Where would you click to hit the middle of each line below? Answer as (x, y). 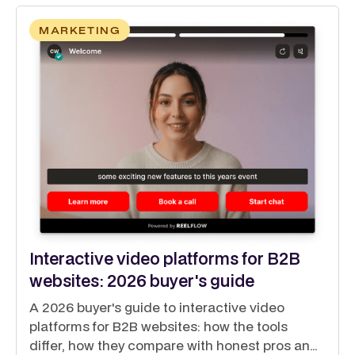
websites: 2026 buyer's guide (142, 280)
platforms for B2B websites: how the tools (158, 326)
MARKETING (80, 30)
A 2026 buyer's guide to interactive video (157, 307)
